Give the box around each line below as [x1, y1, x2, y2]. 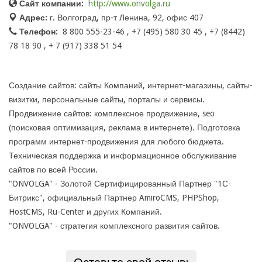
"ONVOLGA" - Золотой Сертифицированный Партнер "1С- [9, 179, 231, 189]
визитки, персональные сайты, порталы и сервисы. [9, 95, 205, 105]
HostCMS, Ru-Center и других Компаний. [9, 207, 162, 217]
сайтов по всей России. [9, 165, 98, 175]
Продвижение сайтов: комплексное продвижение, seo [9, 109, 215, 119]
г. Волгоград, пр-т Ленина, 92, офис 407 [50, 13, 204, 23]
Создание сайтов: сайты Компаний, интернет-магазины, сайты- [9, 81, 253, 91]
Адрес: [19, 13, 47, 23]
